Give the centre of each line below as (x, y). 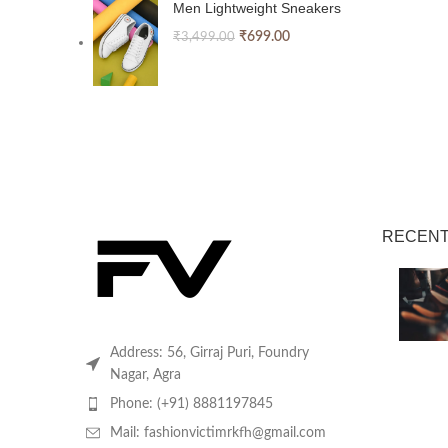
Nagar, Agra (145, 374)
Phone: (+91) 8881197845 (191, 403)
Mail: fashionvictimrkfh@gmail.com (218, 432)
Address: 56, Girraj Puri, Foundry (209, 352)
